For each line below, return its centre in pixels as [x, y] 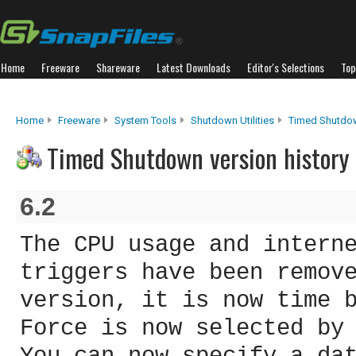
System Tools [145, 120]
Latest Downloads [193, 67]
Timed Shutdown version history [198, 158]
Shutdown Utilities [232, 120]
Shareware [118, 67]
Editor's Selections [286, 67]
